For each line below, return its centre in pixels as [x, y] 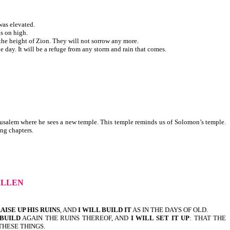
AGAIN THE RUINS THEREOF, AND [75, 218]
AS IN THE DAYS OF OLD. [170, 210]
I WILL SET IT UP [160, 218]
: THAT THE [208, 218]
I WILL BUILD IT [105, 210]
